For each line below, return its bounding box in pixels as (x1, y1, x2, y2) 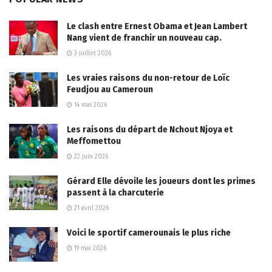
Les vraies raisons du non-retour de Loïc (67, 72, 229, 83)
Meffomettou (67, 135, 121, 146)
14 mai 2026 (72, 101, 107, 109)
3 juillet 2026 (72, 49, 111, 57)
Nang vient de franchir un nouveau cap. (67, 32, 222, 43)
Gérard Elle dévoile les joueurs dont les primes (67, 175, 256, 186)
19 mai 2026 (72, 244, 106, 252)
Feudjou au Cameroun (67, 84, 153, 95)
